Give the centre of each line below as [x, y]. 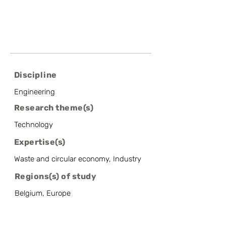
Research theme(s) [54, 108]
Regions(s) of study [56, 176]
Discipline [36, 75]
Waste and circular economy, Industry [78, 159]
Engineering [35, 92]
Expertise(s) [40, 142]
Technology [34, 125]
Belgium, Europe [43, 193]
